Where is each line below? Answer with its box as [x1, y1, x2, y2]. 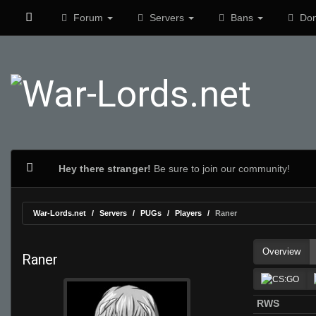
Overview [262, 246, 300, 257]
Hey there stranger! [58, 163, 151, 174]
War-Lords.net [33, 209, 86, 217]
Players [175, 209, 202, 217]
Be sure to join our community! [150, 163, 290, 174]
